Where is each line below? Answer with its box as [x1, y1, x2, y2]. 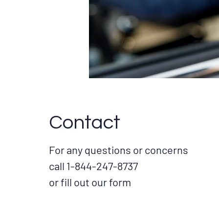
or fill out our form [49, 175, 131, 188]
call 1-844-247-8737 [49, 159, 138, 172]
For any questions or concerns [49, 143, 188, 156]
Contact [49, 112, 120, 132]
